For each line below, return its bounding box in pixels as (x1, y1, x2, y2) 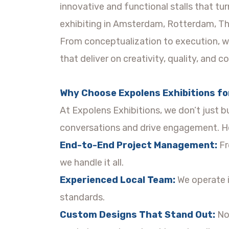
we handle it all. (60, 156, 124, 168)
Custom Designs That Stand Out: (60, 209, 215, 220)
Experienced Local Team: (60, 174, 175, 186)
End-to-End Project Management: (60, 139, 217, 151)
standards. (60, 191, 105, 203)
